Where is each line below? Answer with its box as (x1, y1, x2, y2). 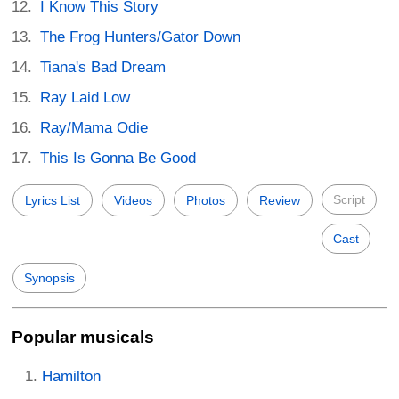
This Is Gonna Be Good (40, 149, 197, 167)
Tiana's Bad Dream (40, 58, 167, 76)
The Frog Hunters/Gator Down (40, 28, 241, 45)
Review (259, 192, 300, 208)
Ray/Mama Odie (40, 118, 149, 136)
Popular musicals (12, 328, 154, 347)
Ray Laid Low (40, 88, 131, 106)
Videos (114, 192, 152, 208)
